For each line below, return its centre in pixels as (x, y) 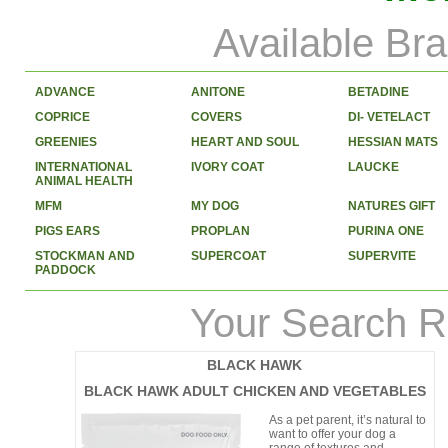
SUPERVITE (382, 256)
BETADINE (379, 92)
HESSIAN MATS (393, 142)
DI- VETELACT (389, 117)
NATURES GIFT (392, 206)
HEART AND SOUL (245, 142)
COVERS (217, 117)
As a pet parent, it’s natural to (347, 420)
